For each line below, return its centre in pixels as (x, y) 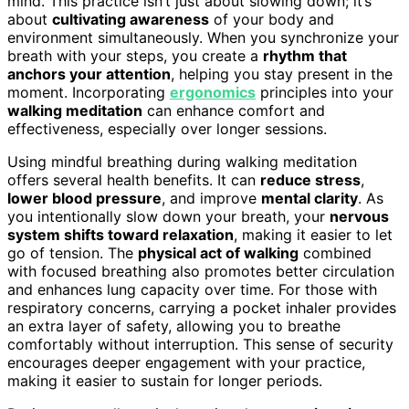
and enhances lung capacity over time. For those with (192, 289)
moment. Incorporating (89, 92)
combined (335, 252)
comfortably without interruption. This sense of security (200, 344)
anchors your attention (89, 73)
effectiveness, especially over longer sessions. (167, 128)
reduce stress (310, 179)
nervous (359, 216)
